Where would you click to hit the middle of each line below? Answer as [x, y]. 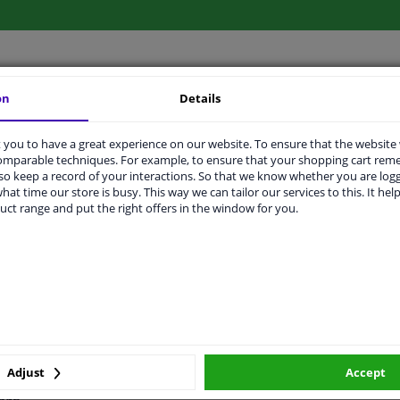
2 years [226, 292]
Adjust [27, 372]
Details [200, 98]
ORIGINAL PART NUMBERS [198, 108]
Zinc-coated [238, 258]
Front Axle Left [246, 191]
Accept [365, 372]
